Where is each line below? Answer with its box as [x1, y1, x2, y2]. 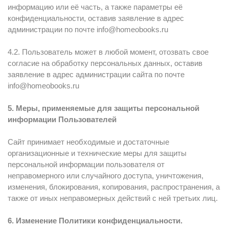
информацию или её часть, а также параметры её [8, 3, 182, 11]
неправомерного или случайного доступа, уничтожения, [8, 171, 203, 180]
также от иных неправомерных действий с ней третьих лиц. [8, 194, 218, 202]
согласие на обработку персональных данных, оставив [8, 59, 202, 67]
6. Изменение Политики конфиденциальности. [8, 216, 182, 225]
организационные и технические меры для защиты [8, 149, 187, 157]
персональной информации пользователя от [8, 160, 165, 169]
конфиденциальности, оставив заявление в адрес [8, 14, 184, 22]
